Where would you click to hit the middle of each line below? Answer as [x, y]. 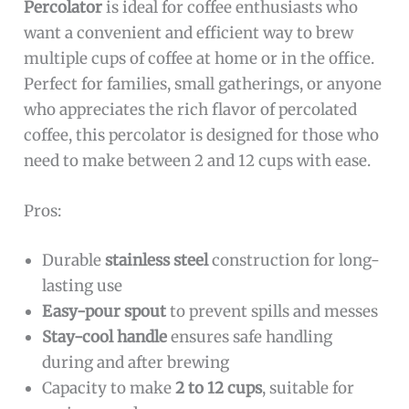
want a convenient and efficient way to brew [189, 33]
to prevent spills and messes [273, 311]
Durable [74, 260]
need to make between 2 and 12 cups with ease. [198, 161]
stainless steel [157, 260]
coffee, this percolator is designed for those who [202, 136]
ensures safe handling [250, 336]
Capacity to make [109, 388]
